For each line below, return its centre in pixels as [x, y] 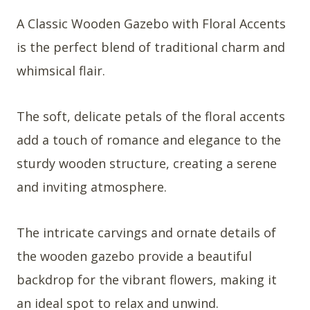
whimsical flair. [61, 71]
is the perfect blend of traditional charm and [151, 47]
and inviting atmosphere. [92, 187]
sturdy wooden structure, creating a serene [147, 164]
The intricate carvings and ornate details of [146, 233]
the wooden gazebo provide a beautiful [134, 256]
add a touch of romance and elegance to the [149, 140]
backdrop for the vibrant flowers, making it [147, 280]
